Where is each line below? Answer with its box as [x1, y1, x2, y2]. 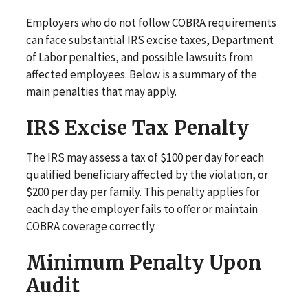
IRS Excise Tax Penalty [25, 115, 249, 140]
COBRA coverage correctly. [25, 219, 156, 234]
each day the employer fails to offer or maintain [25, 201, 258, 217]
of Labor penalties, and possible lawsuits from [25, 49, 253, 65]
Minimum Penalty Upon [25, 250, 261, 275]
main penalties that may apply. [25, 84, 177, 99]
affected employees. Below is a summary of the [25, 67, 257, 82]
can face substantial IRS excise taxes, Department [25, 32, 274, 47]
